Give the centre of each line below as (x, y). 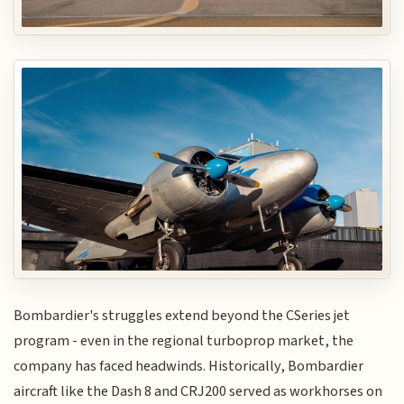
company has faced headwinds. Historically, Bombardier (189, 366)
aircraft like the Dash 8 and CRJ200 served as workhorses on (198, 391)
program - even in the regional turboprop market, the (184, 340)
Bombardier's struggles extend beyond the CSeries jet (182, 315)
